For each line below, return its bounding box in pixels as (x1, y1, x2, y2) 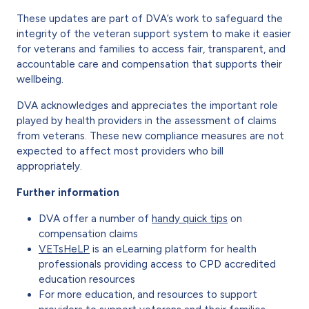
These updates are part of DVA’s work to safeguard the (17, 12, 283, 25)
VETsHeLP (39, 242, 90, 255)
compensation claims (39, 227, 138, 240)
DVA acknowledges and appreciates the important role (17, 99, 278, 112)
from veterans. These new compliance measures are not (17, 129, 284, 142)
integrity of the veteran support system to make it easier (17, 27, 291, 40)
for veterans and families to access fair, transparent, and (17, 42, 286, 55)
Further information (17, 186, 122, 199)
